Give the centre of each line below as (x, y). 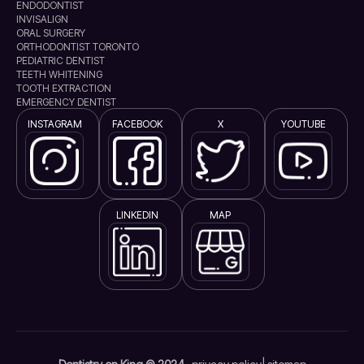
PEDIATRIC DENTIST (61, 61)
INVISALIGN (42, 19)
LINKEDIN (137, 215)
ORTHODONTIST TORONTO (78, 47)
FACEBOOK (137, 124)
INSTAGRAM (54, 124)
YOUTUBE (303, 124)
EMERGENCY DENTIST (66, 102)
